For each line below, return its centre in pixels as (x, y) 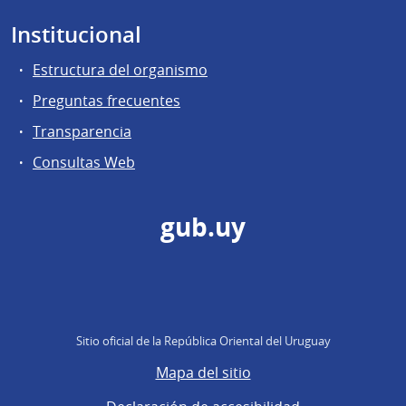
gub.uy (203, 228)
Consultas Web (84, 163)
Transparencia (82, 132)
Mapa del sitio (203, 373)
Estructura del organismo (120, 69)
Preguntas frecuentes (106, 100)
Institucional (76, 34)
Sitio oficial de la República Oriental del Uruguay (203, 341)
